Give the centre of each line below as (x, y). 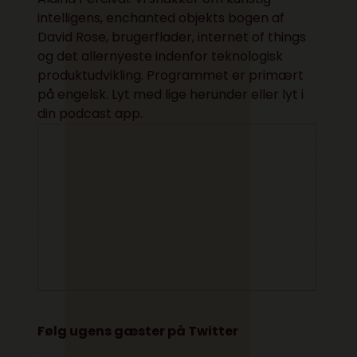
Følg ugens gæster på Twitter (138, 331)
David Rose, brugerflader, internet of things (172, 37)
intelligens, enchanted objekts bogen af (161, 18)
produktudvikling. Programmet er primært (171, 75)
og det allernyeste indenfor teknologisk (161, 56)
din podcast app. (90, 113)
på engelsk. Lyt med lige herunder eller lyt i (171, 94)
